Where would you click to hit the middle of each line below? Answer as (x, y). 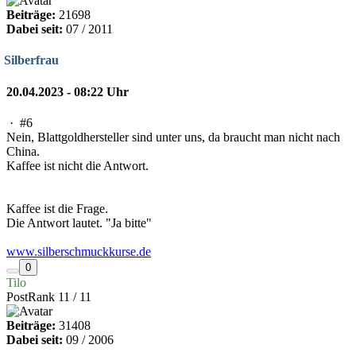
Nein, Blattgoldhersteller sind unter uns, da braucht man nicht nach (173, 137)
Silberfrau (31, 60)
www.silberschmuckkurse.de (79, 252)
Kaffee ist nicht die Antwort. (77, 166)
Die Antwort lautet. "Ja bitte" (79, 223)
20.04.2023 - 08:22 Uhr (68, 91)
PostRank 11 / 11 (49, 297)
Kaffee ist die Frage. (57, 209)
